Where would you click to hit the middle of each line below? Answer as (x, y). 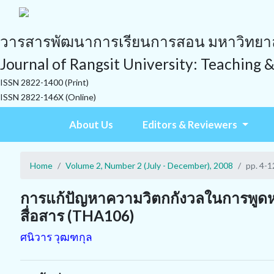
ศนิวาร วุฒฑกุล (56, 237)
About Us (91, 124)
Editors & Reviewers (191, 124)
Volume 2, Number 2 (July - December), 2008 (149, 165)
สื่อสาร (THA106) (77, 216)
